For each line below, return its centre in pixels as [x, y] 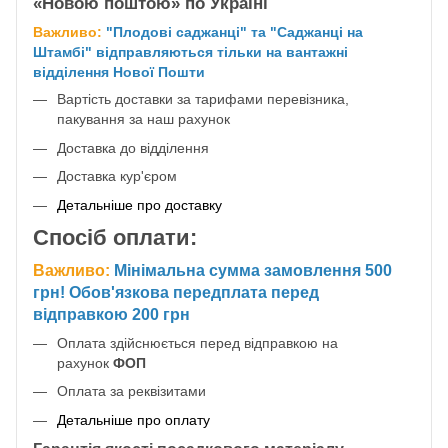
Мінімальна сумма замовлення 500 [253, 270]
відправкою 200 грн [111, 314]
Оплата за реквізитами [131, 391]
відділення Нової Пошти [119, 72]
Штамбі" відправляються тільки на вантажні [190, 52]
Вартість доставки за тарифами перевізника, [203, 99]
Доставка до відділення [135, 147]
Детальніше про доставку [139, 204]
